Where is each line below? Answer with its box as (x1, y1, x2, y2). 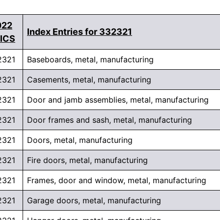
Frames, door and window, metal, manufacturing (27, 175, 206, 186)
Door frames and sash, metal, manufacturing (27, 115, 192, 125)
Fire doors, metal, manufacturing (27, 155, 148, 165)
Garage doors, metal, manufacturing (27, 195, 161, 206)
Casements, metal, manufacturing (27, 75, 151, 85)
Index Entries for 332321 (27, 27, 132, 37)
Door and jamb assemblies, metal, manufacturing (27, 95, 209, 105)
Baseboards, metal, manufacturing (27, 55, 154, 65)
